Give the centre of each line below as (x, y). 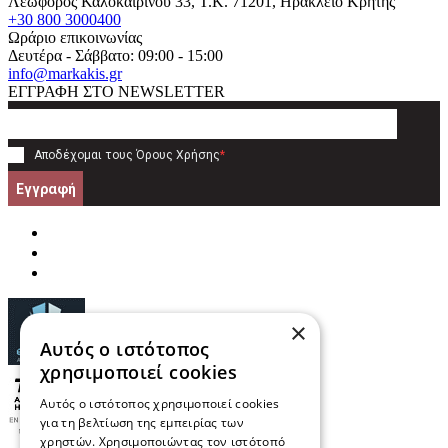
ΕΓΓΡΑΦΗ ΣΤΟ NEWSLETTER (116, 92)
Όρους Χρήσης (178, 155)
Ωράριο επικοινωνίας (75, 38)
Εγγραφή (45, 188)
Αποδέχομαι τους (85, 155)
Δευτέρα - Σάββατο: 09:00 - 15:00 (115, 56)
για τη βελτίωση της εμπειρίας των (142, 422)
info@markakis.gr (65, 74)
